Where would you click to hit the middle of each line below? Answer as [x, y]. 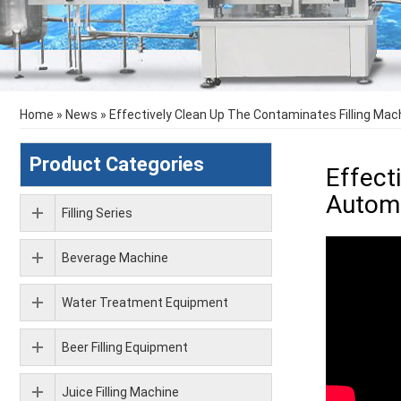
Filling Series [97, 213]
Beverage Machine [115, 258]
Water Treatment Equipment [145, 303]
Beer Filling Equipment [125, 347]
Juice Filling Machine [120, 392]
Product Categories [117, 164]
